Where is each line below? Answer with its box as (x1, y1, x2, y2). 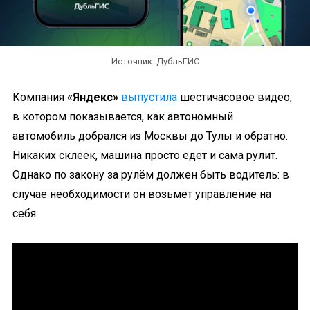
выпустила (121, 91, 177, 104)
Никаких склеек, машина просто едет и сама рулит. (12, 149, 277, 162)
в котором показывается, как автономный (12, 110, 233, 123)
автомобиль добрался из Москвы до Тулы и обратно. (12, 129, 288, 143)
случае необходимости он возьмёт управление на (12, 188, 271, 201)
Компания (12, 91, 67, 104)
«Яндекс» (67, 91, 118, 104)
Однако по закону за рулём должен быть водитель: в (12, 168, 289, 181)
